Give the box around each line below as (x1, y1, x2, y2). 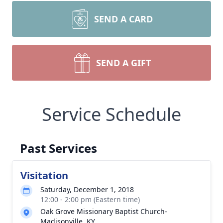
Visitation (20, 169, 68, 182)
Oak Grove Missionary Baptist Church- (40, 207, 167, 216)
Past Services (20, 140, 97, 156)
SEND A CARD (94, 13, 153, 25)
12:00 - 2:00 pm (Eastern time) (40, 195, 140, 204)
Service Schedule (42, 102, 181, 126)
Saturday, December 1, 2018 (40, 185, 134, 194)
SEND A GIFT (96, 57, 151, 69)
